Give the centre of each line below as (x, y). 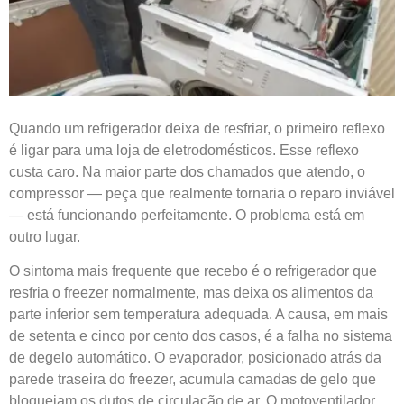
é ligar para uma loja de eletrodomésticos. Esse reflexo (184, 150)
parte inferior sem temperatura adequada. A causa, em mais (198, 315)
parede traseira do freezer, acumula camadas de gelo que (193, 380)
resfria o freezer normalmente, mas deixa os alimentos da (191, 293)
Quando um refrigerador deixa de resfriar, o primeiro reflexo (197, 128)
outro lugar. (45, 236)
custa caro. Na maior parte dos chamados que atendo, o (187, 171)
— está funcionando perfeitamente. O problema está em (187, 215)
